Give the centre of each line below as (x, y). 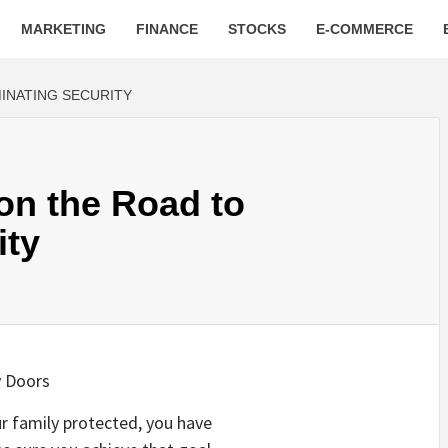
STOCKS (257, 29)
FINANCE (167, 29)
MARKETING (63, 29)
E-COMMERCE (364, 29)
